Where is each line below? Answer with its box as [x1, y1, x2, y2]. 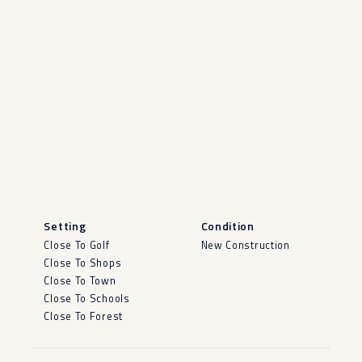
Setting [44, 217, 86, 234]
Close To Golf [44, 237, 110, 253]
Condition [200, 217, 255, 234]
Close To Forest [44, 309, 123, 325]
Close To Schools [44, 291, 130, 307]
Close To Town [44, 272, 116, 288]
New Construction [200, 237, 290, 253]
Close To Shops [44, 255, 122, 271]
